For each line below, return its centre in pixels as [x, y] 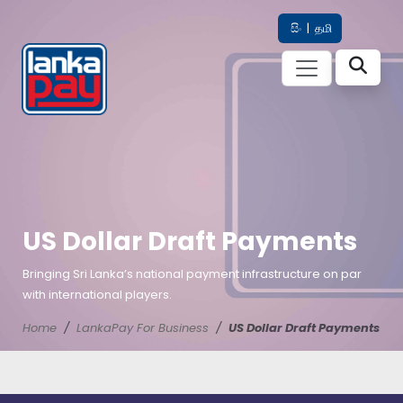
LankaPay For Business [143, 328]
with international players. [97, 295]
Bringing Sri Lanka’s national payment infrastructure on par [192, 274]
